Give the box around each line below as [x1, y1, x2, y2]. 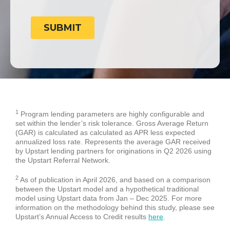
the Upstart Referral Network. [15, 156, 110, 165]
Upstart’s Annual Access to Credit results [15, 213, 148, 221]
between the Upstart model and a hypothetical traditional [15, 185, 199, 194]
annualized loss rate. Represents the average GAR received [15, 138, 210, 146]
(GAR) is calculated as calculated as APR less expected [15, 128, 195, 137]
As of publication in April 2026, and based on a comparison [18, 176, 210, 184]
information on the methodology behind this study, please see [15, 203, 215, 212]
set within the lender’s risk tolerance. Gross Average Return [15, 119, 208, 128]
